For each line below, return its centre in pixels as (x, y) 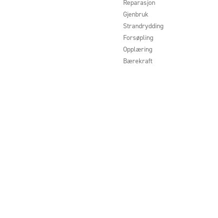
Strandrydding (143, 26)
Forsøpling (138, 37)
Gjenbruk (136, 14)
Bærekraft (137, 61)
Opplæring (137, 49)
